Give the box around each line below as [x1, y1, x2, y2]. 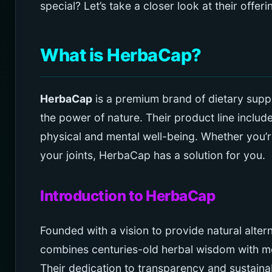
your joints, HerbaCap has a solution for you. [40, 148, 265, 161]
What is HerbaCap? [40, 44, 202, 66]
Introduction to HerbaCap [40, 186, 215, 205]
